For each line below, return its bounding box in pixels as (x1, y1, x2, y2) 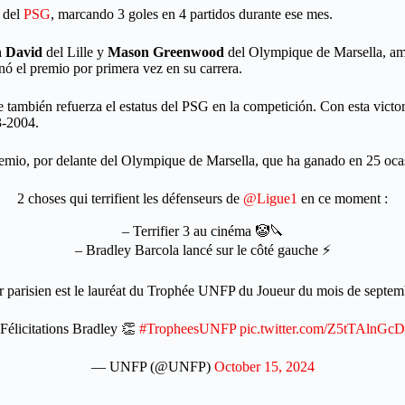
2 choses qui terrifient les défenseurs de (17, 191, 243, 206)
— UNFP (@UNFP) (90, 359, 214, 374)
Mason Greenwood (108, 44, 224, 60)
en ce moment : (297, 191, 388, 206)
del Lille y (42, 44, 108, 60)
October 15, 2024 (213, 359, 315, 374)
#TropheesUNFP (139, 321, 236, 336)
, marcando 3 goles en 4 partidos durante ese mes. (51, 6, 333, 22)
